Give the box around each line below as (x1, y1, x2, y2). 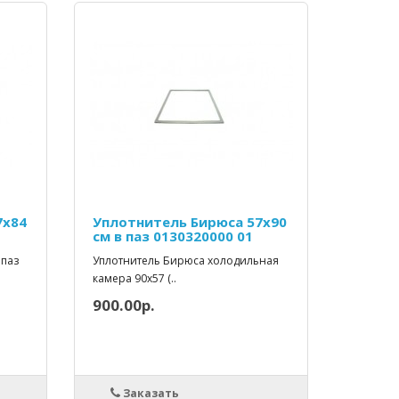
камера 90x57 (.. (93, 271, 177, 287)
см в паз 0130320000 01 (93, 227, 254, 246)
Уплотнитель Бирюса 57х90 (93, 213, 288, 232)
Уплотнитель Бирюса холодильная (93, 253, 280, 269)
